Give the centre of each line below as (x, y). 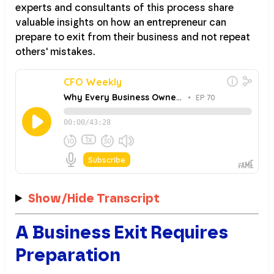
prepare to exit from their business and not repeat (133, 37)
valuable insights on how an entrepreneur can (121, 22)
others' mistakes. (55, 51)
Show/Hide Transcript (94, 198)
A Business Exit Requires (122, 232)
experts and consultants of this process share (124, 7)
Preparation (68, 254)
